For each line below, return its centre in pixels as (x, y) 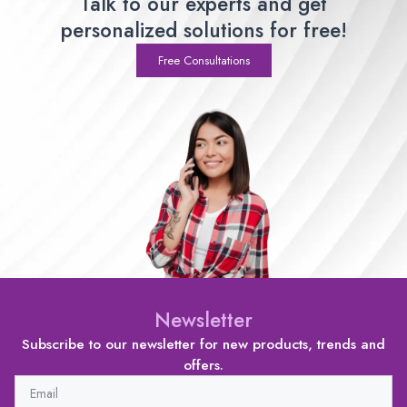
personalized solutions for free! (203, 30)
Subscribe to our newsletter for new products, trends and (203, 343)
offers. (203, 364)
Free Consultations (203, 60)
